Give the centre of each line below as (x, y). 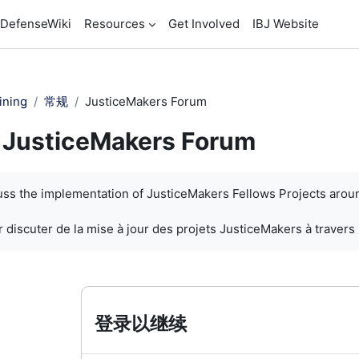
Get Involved (204, 24)
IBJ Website (286, 24)
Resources (115, 24)
